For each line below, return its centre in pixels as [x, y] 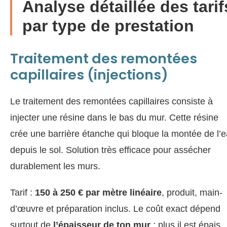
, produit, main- [192, 192]
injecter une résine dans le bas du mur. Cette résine [114, 117]
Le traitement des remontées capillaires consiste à [111, 101]
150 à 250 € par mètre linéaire [98, 192]
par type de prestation [108, 26]
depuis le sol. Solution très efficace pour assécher [110, 150]
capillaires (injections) [89, 74]
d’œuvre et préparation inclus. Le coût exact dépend [115, 209]
